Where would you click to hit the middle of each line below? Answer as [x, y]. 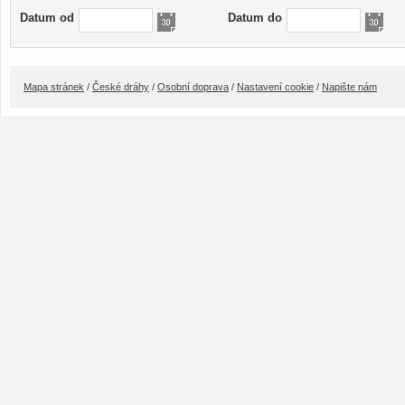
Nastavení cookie [275, 87]
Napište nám [349, 87]
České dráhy [121, 87]
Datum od [47, 18]
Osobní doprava [193, 87]
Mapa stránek [54, 87]
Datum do [255, 18]
